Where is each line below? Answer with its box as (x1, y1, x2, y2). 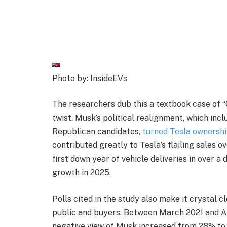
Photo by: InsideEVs (52, 73, 127, 83)
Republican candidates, (52, 127, 142, 137)
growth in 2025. (52, 168, 113, 178)
